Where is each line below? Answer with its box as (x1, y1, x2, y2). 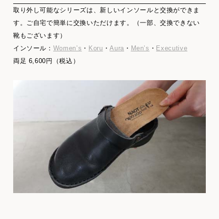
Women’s (53, 44, 82, 52)
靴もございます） (13, 31, 67, 39)
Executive (156, 44, 188, 52)
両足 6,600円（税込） (13, 57, 80, 65)
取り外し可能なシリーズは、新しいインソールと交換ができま (13, 6, 200, 14)
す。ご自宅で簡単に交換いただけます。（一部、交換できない (13, 19, 200, 26)
